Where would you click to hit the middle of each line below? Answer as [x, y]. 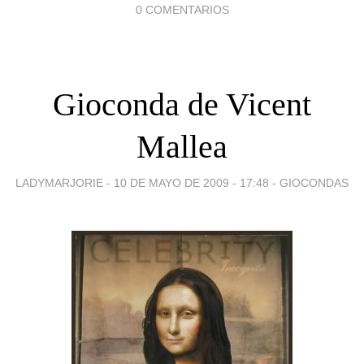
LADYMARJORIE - [65, 182]
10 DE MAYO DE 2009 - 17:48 [191, 182]
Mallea [182, 146]
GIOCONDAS [314, 182]
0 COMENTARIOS [182, 9]
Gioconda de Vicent [182, 104]
